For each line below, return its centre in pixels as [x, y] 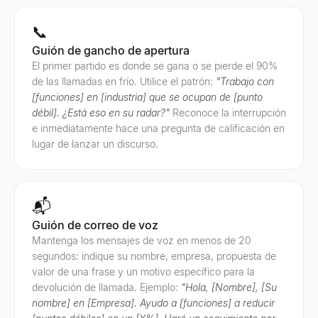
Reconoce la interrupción [229, 113]
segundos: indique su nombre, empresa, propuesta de [154, 256]
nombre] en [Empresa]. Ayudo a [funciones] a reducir [153, 303]
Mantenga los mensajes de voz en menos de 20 [142, 240]
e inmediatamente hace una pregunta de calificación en [158, 128]
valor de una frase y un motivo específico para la [143, 272]
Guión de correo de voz [95, 225]
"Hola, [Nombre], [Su [229, 287]
